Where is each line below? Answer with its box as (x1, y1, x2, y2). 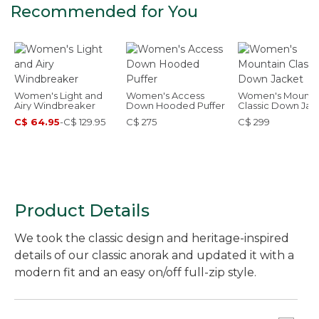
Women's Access (126, 90, 204, 101)
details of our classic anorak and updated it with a (14, 249, 294, 262)
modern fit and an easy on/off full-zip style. (14, 266, 256, 279)
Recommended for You (11, 2, 198, 21)
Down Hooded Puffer (126, 100, 225, 111)
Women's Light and (14, 90, 103, 101)
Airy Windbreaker (14, 100, 95, 111)
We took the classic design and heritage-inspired (14, 231, 289, 245)
